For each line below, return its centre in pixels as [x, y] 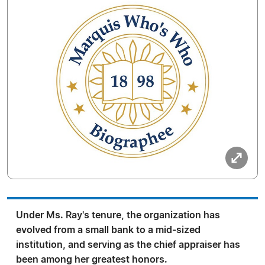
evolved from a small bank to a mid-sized [108, 230]
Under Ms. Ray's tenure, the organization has [118, 215]
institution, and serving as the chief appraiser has [128, 245]
